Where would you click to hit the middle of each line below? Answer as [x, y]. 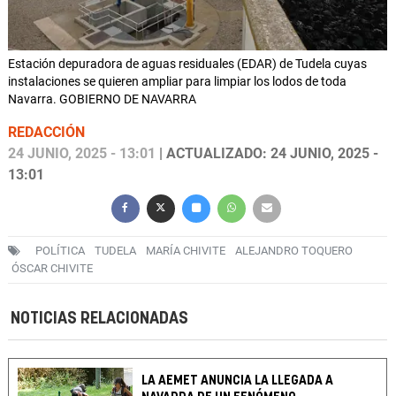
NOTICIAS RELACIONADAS [99, 319]
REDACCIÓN [46, 133]
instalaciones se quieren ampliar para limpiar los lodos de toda [177, 82]
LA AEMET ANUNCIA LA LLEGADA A [238, 381]
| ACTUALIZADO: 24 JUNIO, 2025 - [267, 154]
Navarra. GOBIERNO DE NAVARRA [102, 99]
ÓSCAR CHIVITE [52, 269]
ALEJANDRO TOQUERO [294, 251]
